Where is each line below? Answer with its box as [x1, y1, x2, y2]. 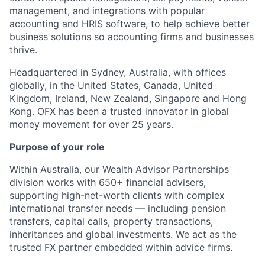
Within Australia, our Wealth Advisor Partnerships [9, 163, 229, 175]
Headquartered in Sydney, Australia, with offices [9, 66, 226, 78]
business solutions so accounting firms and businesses [9, 30, 254, 43]
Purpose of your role [9, 140, 105, 153]
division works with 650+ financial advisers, [9, 176, 206, 188]
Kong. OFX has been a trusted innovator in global [9, 105, 229, 117]
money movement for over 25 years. [9, 118, 173, 130]
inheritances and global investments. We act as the [9, 228, 237, 240]
